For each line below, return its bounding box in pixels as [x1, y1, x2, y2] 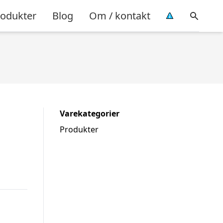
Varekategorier [60, 108, 119, 119]
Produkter [60, 124, 99, 135]
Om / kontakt [89, 8, 150, 22]
